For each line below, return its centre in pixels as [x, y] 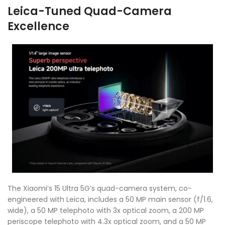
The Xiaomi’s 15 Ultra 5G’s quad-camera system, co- [100, 188]
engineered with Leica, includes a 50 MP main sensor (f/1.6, [110, 199]
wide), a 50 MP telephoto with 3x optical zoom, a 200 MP [106, 210]
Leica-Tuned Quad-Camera [90, 11]
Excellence [38, 26]
